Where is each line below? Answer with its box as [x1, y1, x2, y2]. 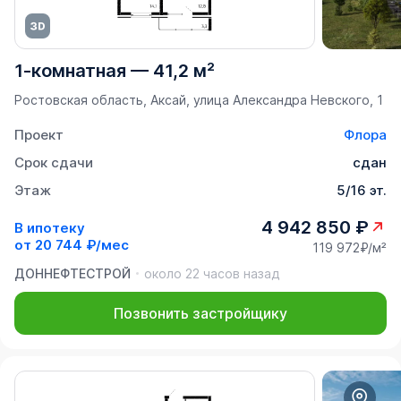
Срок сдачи [14, 154, 93, 172]
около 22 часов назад [144, 266, 279, 282]
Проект [14, 126, 64, 144]
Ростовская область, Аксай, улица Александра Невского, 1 [14, 92, 383, 108]
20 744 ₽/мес [35, 235, 129, 253]
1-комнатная [14, 60, 126, 82]
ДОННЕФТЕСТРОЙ [14, 266, 131, 282]
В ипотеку [14, 218, 85, 236]
